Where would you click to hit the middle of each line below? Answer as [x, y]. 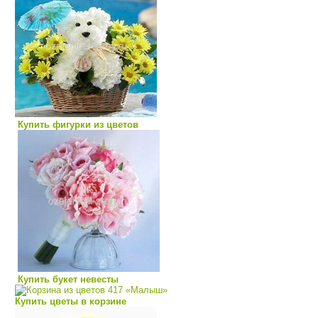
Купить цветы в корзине [71, 301]
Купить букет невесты [68, 279]
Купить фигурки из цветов [78, 125]
